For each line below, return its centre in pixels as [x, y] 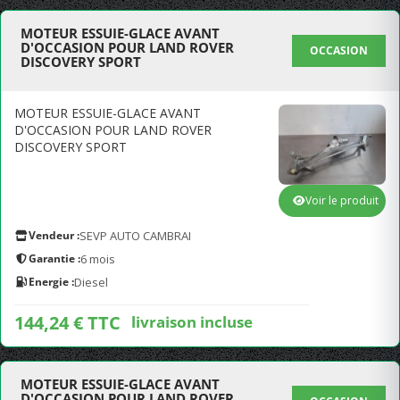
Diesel [91, 282]
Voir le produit [342, 200]
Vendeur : [54, 235]
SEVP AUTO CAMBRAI [135, 236]
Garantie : [54, 258]
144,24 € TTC [67, 323]
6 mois [98, 259]
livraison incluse [192, 321]
